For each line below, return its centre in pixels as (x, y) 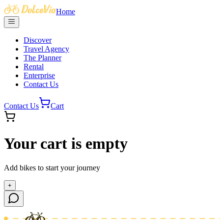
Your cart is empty (66, 144)
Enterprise (39, 75)
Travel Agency (46, 49)
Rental (34, 67)
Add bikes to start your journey (52, 167)
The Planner (42, 58)
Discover (38, 40)
